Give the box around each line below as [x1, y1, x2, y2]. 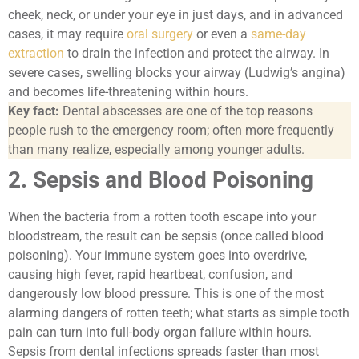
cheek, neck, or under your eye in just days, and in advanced [8, 6, 343, 22]
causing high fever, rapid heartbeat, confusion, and [8, 266, 292, 282]
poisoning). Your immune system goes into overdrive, [8, 247, 307, 263]
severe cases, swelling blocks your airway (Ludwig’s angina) [8, 64, 345, 80]
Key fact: [8, 103, 59, 119]
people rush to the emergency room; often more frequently [8, 122, 334, 138]
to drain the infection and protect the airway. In [64, 45, 329, 61]
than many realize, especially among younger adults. [8, 141, 305, 157]
